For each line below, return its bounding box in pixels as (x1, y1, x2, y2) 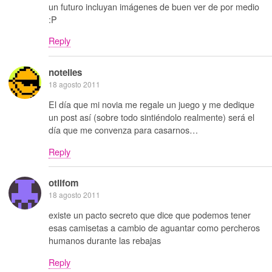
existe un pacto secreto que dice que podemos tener (49, 208, 251, 222)
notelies (49, 65, 82, 79)
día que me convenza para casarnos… (49, 123, 198, 137)
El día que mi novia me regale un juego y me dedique (49, 98, 254, 111)
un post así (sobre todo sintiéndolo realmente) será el (49, 110, 254, 124)
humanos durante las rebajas (49, 234, 161, 247)
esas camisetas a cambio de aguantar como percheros (49, 221, 260, 234)
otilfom (49, 175, 79, 189)
